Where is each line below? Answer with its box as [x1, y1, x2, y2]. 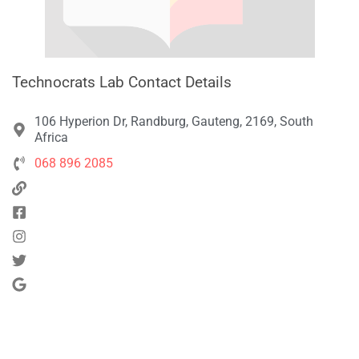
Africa [34, 129, 68, 145]
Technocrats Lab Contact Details [12, 72, 232, 91]
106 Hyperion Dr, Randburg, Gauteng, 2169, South [34, 113, 313, 129]
